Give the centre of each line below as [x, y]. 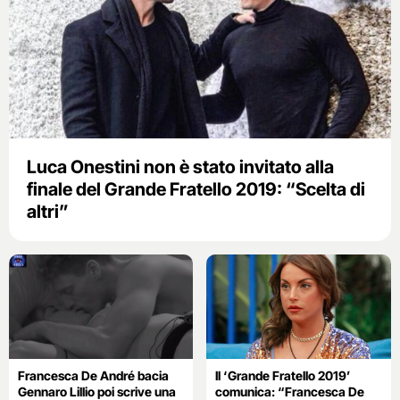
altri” [48, 212]
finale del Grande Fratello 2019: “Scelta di [196, 190]
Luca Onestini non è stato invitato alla [180, 167]
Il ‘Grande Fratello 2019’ [283, 375]
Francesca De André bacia [93, 375]
